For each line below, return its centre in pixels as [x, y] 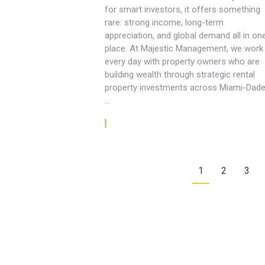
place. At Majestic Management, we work [184, 49]
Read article [137, 123]
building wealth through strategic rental [180, 75]
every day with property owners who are [182, 62]
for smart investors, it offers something [183, 9]
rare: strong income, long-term [164, 22]
